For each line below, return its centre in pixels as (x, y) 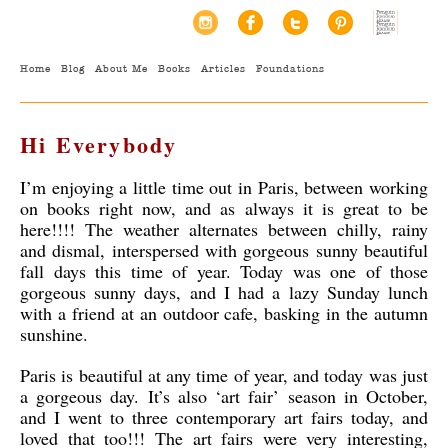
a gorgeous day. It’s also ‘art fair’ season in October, (224, 396)
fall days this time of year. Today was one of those (224, 271)
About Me (121, 68)
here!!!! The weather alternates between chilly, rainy (224, 229)
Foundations (290, 68)
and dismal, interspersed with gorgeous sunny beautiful (224, 250)
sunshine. (54, 334)
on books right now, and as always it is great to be (224, 208)
